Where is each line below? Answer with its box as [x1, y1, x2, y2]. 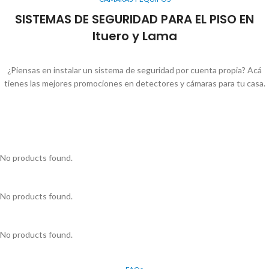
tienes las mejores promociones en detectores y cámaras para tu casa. [4, 77, 265, 88]
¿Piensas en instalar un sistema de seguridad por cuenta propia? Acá [7, 64, 262, 75]
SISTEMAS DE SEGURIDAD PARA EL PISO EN [15, 10, 254, 28]
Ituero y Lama [92, 27, 177, 44]
